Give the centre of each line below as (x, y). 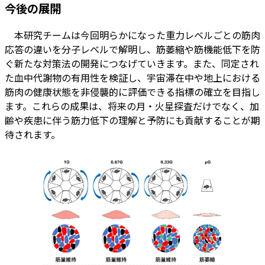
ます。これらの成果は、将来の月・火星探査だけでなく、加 (132, 106)
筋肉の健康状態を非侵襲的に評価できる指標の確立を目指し (132, 92)
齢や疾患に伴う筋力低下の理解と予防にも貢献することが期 (132, 120)
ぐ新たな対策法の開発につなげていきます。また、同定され (132, 64)
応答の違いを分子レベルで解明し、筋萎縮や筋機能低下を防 (132, 49)
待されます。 (33, 135)
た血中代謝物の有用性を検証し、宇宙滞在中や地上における (132, 78)
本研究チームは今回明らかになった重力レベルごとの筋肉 (132, 35)
